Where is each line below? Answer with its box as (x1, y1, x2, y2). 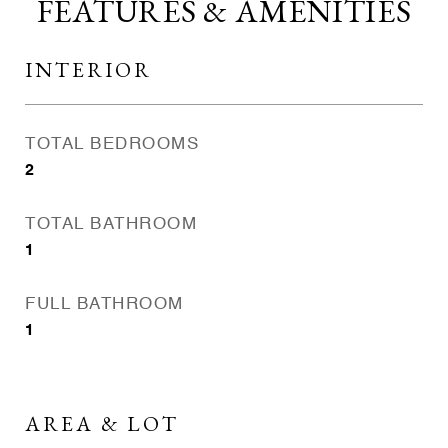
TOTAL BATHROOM (25, 216, 197, 233)
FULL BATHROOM (25, 296, 184, 313)
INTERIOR (25, 56, 152, 83)
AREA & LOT (25, 410, 179, 437)
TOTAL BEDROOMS (25, 136, 199, 153)
